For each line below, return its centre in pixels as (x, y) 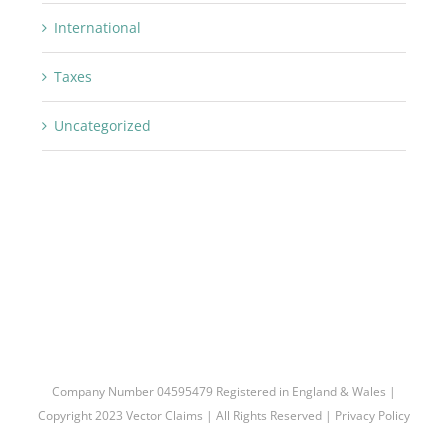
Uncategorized (102, 126)
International (97, 28)
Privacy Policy (372, 415)
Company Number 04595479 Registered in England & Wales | (224, 391)
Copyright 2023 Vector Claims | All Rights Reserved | (186, 415)
